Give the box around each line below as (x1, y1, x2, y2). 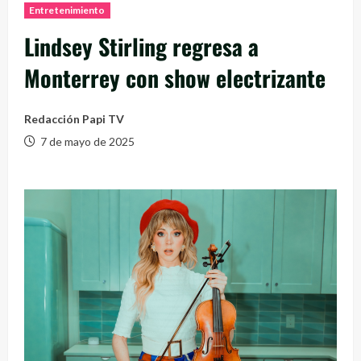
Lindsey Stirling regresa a (24, 29, 259, 63)
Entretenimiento (29, 3, 106, 16)
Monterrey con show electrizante (24, 60, 326, 94)
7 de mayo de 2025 (38, 134, 135, 148)
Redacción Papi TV (24, 111, 124, 126)
